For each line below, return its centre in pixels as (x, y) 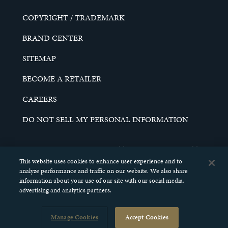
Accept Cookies (147, 217)
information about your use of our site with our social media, (102, 181)
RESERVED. (114, 161)
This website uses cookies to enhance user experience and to (101, 161)
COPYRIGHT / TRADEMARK (74, 18)
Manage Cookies (75, 217)
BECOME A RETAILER (62, 79)
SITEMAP (39, 59)
